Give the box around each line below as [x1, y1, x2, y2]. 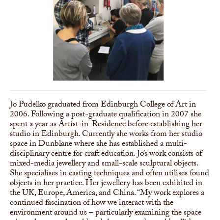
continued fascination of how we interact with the [10, 196, 173, 211]
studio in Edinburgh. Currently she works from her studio [10, 127, 202, 142]
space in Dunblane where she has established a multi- [10, 137, 187, 152]
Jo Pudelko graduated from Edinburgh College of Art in [10, 98, 196, 112]
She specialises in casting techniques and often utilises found [10, 166, 209, 181]
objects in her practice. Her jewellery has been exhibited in [10, 176, 202, 191]
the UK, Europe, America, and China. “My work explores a [10, 186, 204, 201]
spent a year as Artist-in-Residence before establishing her [10, 117, 202, 132]
